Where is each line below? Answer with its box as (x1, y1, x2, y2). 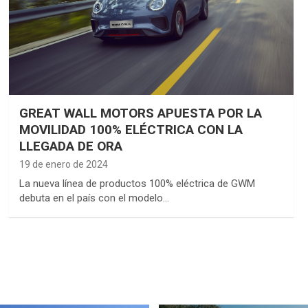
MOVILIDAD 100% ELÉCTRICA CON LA (19, 121, 243, 137)
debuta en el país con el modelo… (19, 191, 169, 204)
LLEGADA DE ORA (19, 137, 122, 154)
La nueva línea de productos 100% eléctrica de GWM (19, 177, 255, 190)
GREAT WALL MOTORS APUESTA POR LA (19, 104, 262, 121)
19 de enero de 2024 (19, 158, 108, 170)
